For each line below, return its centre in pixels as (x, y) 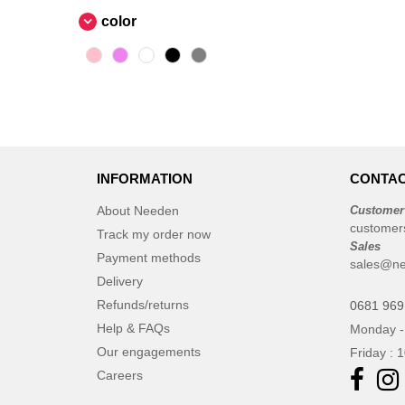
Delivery (120, 281)
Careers (120, 375)
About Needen (138, 211)
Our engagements (149, 352)
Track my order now (154, 234)
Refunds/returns (143, 305)
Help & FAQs (133, 328)
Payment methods (149, 258)
